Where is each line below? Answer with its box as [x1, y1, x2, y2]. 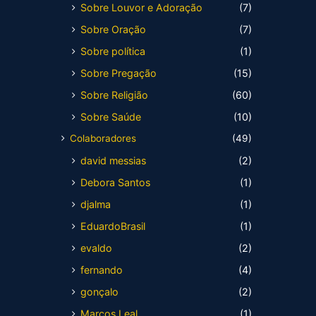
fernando [80, 264, 123, 276]
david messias [80, 154, 146, 166]
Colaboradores [70, 133, 136, 144]
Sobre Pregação [80, 67, 157, 79]
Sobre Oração [80, 23, 146, 35]
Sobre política [80, 45, 145, 57]
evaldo [80, 242, 112, 254]
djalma [80, 198, 111, 210]
